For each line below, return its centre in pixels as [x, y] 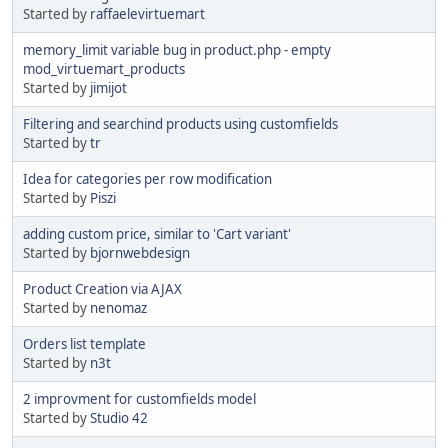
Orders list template [84, 343]
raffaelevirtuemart [147, 13]
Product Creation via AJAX [102, 288]
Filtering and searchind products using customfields [180, 123]
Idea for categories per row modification [147, 178]
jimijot [108, 87]
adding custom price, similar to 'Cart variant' [157, 233]
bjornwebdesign [140, 252]
